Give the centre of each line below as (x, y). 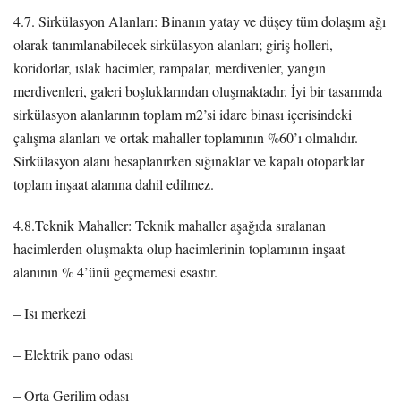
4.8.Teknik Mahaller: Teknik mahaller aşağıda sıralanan (170, 225)
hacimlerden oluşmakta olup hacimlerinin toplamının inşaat (179, 248)
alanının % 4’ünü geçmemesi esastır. (115, 271)
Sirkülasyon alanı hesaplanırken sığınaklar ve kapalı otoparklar (189, 160)
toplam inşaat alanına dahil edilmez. (114, 183)
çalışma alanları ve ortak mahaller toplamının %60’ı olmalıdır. (186, 137)
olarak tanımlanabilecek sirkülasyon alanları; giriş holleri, (173, 44)
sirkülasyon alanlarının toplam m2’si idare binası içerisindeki (183, 114)
